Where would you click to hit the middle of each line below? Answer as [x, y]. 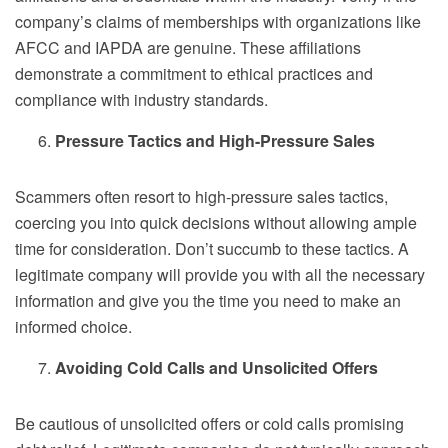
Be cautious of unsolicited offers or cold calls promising [209, 424]
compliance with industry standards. [141, 100]
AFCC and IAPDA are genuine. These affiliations [188, 48]
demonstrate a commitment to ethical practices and [194, 74]
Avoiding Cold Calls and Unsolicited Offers [216, 368]
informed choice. [73, 327]
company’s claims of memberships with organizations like [218, 22]
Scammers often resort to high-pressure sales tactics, [201, 197]
